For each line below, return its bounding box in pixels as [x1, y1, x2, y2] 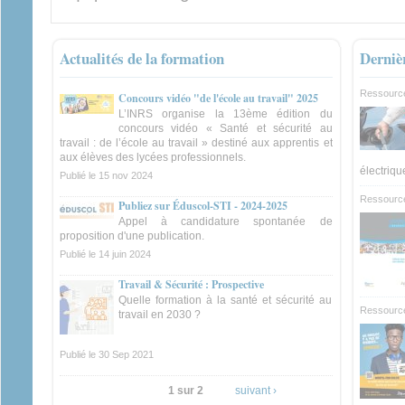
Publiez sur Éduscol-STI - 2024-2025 [118, 198, 287, 214]
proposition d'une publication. [60, 230, 204, 243]
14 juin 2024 [99, 249, 151, 260]
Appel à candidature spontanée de [118, 215, 333, 229]
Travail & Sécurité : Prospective [118, 277, 264, 293]
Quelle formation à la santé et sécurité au [118, 294, 333, 307]
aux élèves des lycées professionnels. [60, 151, 246, 165]
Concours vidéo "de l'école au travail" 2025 [118, 90, 318, 107]
